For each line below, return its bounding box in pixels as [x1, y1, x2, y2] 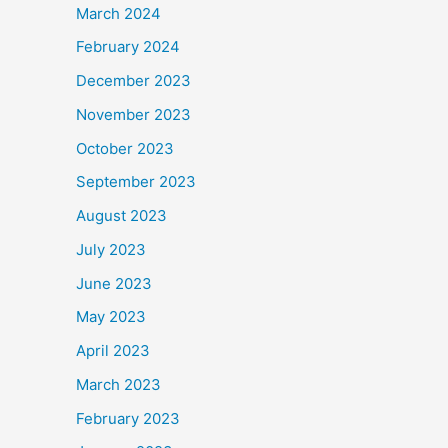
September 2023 [76, 172, 196, 192]
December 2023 [76, 71, 191, 90]
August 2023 [76, 206, 167, 225]
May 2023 [76, 307, 146, 327]
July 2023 [76, 239, 146, 259]
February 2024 [76, 37, 180, 57]
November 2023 [76, 104, 191, 124]
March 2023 [76, 374, 161, 394]
